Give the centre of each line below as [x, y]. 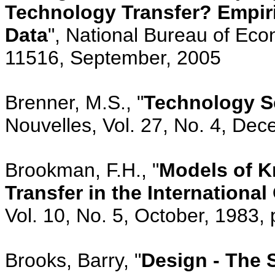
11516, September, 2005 [113, 57]
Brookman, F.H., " [82, 170]
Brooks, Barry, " [73, 260]
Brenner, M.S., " [74, 102]
